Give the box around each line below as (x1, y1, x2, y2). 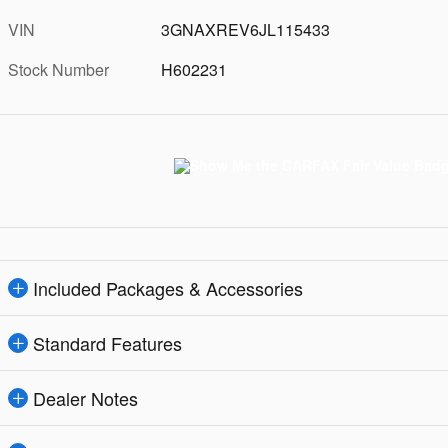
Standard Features (33, 329, 182, 356)
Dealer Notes (33, 384, 138, 411)
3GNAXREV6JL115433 (161, 17, 331, 41)
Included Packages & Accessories (33, 274, 303, 301)
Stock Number (8, 57, 109, 81)
